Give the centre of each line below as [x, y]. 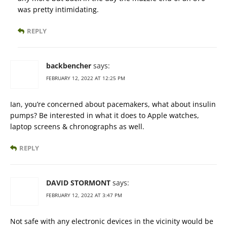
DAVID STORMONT [78, 183]
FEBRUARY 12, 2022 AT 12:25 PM [86, 78]
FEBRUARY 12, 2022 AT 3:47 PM [84, 195]
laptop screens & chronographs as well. [77, 127]
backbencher [69, 66]
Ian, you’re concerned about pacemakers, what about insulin [113, 104]
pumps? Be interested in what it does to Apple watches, [105, 116]
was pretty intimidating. [58, 10]
